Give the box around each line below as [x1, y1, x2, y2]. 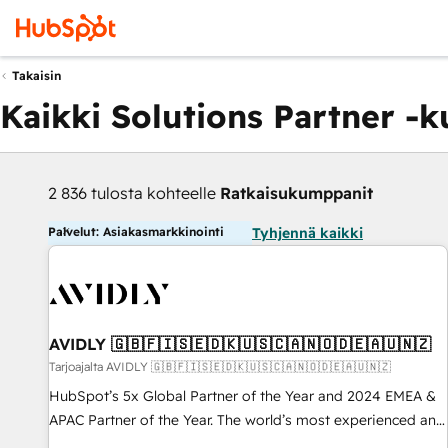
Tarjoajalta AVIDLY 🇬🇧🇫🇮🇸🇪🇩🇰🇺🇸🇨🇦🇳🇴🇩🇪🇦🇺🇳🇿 [49, 359, 391, 374]
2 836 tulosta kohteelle [48, 183, 220, 203]
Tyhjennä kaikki [252, 224, 363, 242]
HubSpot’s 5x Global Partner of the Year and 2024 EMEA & [49, 387, 436, 405]
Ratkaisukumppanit [220, 183, 373, 203]
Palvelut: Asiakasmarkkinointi [48, 224, 224, 239]
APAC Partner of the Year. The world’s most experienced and [49, 411, 445, 429]
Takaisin [12, 68, 61, 84]
